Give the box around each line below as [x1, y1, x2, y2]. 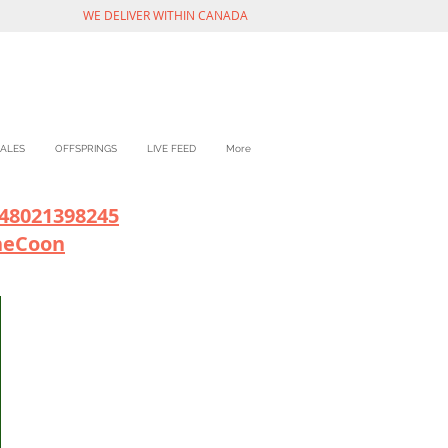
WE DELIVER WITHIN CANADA [83, 7, 251, 23]
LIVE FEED [147, 143, 196, 154]
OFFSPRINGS [55, 143, 117, 154]
